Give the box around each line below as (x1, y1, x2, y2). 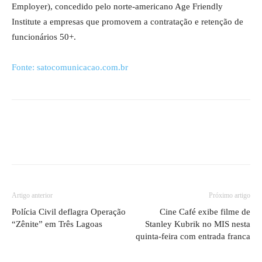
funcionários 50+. (12, 32, 76, 42)
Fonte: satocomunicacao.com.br (12, 62, 128, 72)
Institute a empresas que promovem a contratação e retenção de (12, 16, 243, 26)
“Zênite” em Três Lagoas (12, 219, 102, 229)
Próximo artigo (209, 191, 250, 199)
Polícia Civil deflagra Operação (12, 206, 126, 216)
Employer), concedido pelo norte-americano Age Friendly (12, 1, 223, 11)
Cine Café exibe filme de (160, 206, 250, 216)
